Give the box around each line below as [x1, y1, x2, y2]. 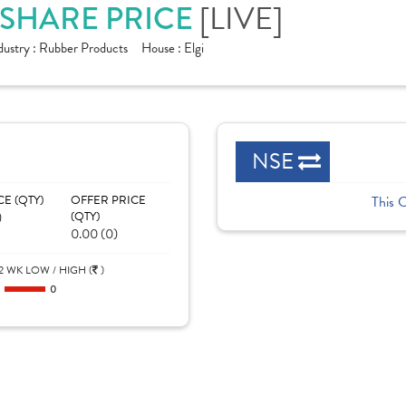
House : [141, 38, 184, 58]
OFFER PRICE [70, 191, 146, 209]
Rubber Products [39, 38, 128, 58]
